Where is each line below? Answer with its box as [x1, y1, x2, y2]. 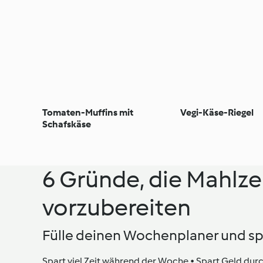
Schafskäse [42, 118, 91, 130]
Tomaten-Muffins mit [42, 106, 133, 118]
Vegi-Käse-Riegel [180, 106, 254, 118]
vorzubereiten [42, 193, 191, 222]
